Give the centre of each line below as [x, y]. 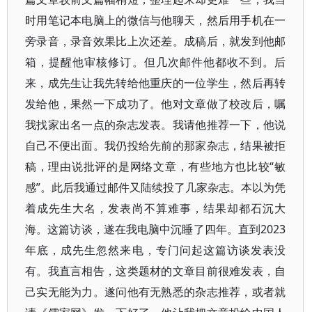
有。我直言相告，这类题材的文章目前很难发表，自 [156, 271]
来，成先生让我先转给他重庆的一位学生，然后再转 [156, 83]
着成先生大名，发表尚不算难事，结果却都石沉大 [156, 208]
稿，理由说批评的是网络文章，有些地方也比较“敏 [156, 166]
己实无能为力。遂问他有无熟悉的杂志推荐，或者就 [156, 292]
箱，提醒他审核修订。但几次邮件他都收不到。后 [156, 62]
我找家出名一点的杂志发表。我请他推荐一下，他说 [156, 125]
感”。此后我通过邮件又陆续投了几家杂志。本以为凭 [156, 187]
